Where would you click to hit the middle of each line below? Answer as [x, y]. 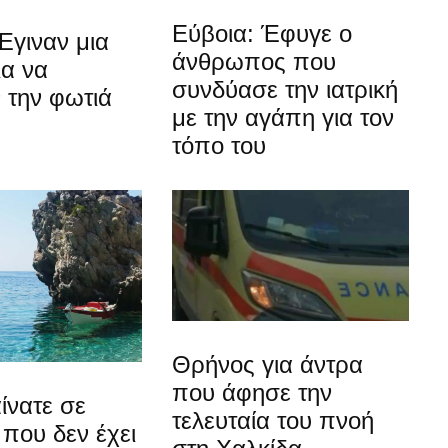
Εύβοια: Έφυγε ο [262, 33]
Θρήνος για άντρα [268, 365]
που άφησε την [252, 393]
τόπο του [219, 145]
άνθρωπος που [254, 61]
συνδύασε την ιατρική [285, 89]
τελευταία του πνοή [273, 421]
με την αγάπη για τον [283, 117]
